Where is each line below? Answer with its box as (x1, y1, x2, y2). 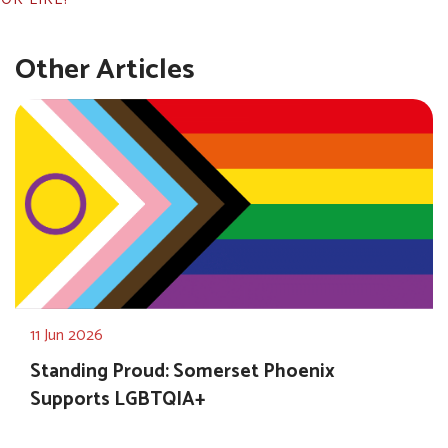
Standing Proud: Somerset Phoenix (30, 356, 335, 388)
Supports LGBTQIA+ (30, 384, 205, 416)
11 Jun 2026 (30, 321, 103, 349)
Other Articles (15, 47, 195, 94)
